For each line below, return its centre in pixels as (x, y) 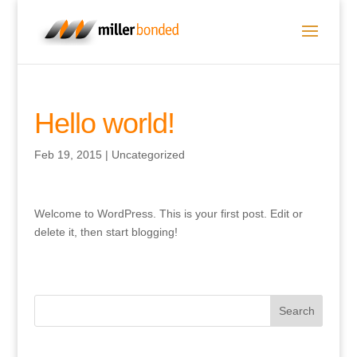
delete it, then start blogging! (106, 232)
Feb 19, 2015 (68, 155)
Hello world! (104, 123)
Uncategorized (148, 155)
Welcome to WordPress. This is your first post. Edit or (168, 214)
